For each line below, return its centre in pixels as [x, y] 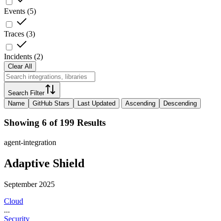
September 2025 [29, 184]
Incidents [18, 56]
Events [15, 11]
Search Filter [26, 93]
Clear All [20, 66]
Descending [180, 103]
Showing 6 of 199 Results [55, 123]
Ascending [140, 103]
